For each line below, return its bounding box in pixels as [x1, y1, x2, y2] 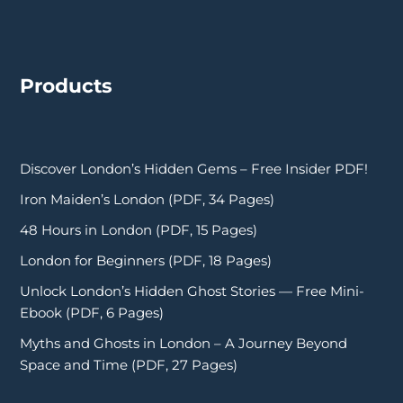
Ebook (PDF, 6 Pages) [20, 303, 164, 321]
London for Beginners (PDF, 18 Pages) [20, 251, 272, 269]
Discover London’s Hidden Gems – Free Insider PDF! [20, 159, 368, 177]
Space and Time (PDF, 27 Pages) [20, 355, 237, 373]
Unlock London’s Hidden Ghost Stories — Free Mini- [20, 282, 364, 300]
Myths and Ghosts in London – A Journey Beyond [20, 334, 347, 352]
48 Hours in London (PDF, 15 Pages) [20, 220, 257, 238]
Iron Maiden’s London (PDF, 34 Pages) [20, 190, 274, 208]
